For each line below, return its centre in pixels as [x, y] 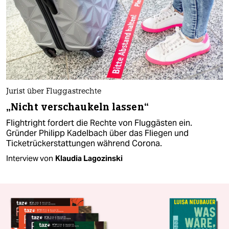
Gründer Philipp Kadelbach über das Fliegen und [97, 133]
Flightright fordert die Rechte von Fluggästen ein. [99, 123]
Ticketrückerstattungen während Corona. [84, 144]
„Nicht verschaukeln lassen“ [77, 107]
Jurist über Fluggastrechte [54, 92]
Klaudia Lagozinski [89, 158]
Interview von [30, 158]
